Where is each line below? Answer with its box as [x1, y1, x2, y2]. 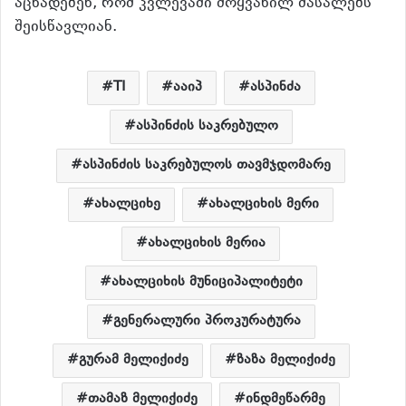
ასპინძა [249, 77, 301, 99]
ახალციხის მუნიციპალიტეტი [111, 272, 303, 294]
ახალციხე [94, 194, 160, 216]
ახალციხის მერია [148, 233, 266, 255]
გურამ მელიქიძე [78, 350, 188, 372]
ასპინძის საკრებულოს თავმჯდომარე [82, 155, 331, 177]
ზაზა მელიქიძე [236, 350, 335, 372]
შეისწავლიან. [14, 15, 117, 40]
